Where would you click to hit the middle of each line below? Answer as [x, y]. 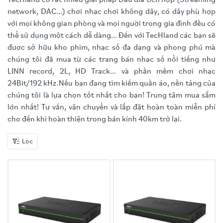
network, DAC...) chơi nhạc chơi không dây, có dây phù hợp [111, 12]
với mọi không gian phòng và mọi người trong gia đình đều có [111, 24]
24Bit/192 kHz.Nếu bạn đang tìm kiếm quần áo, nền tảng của [111, 84]
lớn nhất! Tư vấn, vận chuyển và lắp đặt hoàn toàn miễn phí [111, 108]
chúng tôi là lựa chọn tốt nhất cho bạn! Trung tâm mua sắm [111, 96]
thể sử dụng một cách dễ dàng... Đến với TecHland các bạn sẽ [111, 36]
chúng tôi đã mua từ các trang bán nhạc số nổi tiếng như [111, 60]
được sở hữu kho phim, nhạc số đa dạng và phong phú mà [111, 48]
